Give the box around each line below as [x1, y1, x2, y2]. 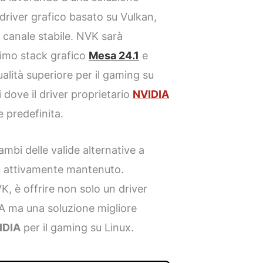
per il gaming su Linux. [21, 221, 134, 234]
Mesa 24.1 [89, 49, 140, 62]
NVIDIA [133, 87, 170, 100]
